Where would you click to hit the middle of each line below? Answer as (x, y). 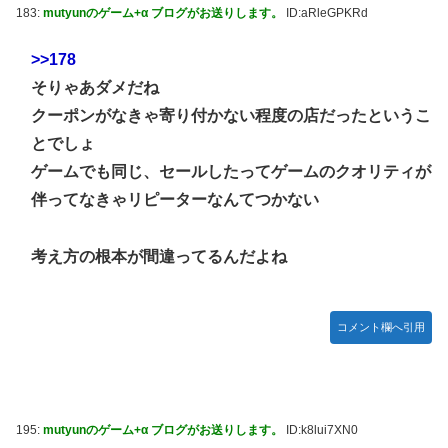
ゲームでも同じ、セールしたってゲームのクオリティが (231, 171)
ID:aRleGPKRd (325, 13)
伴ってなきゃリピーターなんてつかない (175, 199)
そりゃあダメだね (95, 87)
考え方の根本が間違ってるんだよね (159, 256)
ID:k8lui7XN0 (320, 430)
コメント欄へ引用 (381, 326)
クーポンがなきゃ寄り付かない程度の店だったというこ (231, 115)
